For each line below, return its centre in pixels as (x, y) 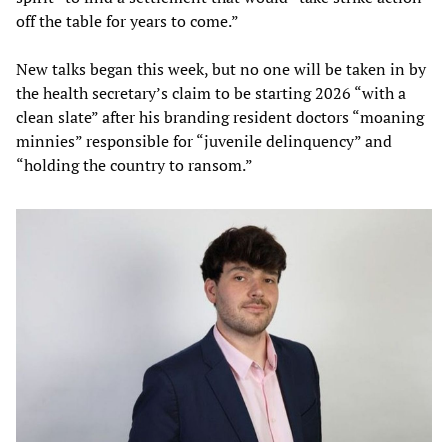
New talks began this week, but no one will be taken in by (221, 68)
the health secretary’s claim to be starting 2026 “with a (211, 92)
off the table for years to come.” (127, 20)
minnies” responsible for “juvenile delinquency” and (204, 140)
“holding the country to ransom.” (134, 164)
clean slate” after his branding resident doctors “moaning (220, 116)
